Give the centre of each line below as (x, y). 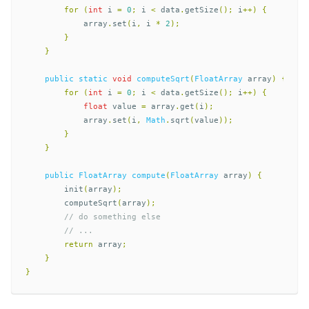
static (93, 79)
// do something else (112, 217)
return (79, 244)
